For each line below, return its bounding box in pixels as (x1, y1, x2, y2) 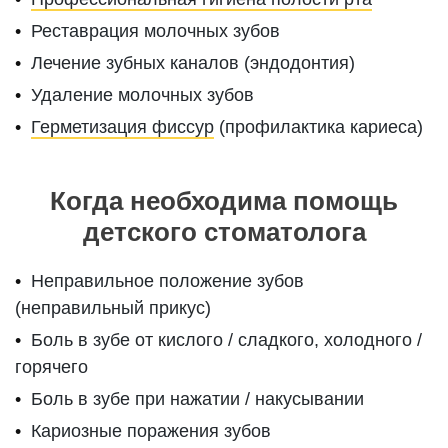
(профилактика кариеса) (214, 117, 424, 138)
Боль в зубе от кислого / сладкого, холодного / (31, 330, 423, 351)
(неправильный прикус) (15, 298, 212, 319)
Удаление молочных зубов (31, 85, 255, 106)
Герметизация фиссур (31, 117, 215, 138)
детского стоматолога (82, 217, 366, 248)
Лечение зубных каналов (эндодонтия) (31, 53, 356, 74)
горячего (15, 357, 89, 378)
